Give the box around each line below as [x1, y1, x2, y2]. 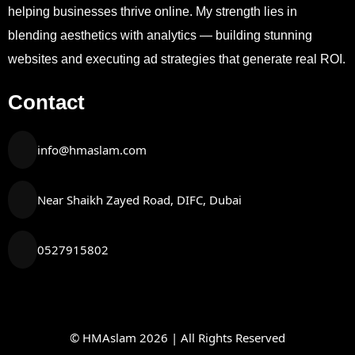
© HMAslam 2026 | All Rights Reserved [70, 330, 285, 346]
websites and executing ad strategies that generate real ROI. [8, 52, 345, 67]
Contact [8, 90, 85, 115]
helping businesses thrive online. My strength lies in [8, 5, 297, 19]
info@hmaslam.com [37, 142, 147, 158]
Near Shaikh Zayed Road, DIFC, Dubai [37, 192, 242, 208]
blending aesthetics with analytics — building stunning [8, 29, 312, 43]
